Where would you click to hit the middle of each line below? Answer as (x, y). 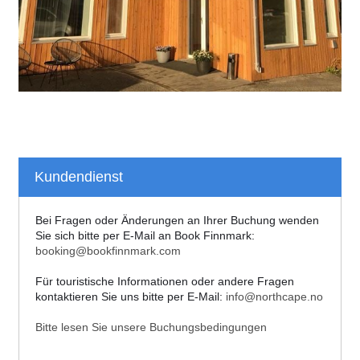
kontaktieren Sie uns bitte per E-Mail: (131, 297)
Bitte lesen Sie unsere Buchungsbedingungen (151, 327)
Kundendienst (79, 177)
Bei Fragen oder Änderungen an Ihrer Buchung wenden (177, 220)
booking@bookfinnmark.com (108, 251)
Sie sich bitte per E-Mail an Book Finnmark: (145, 235)
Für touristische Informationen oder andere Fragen (165, 281)
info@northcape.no (274, 297)
